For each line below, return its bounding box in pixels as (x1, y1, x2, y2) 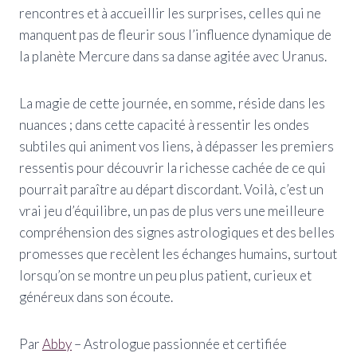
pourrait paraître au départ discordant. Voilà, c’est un (19, 180, 324, 198)
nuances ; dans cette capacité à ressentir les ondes (19, 116, 309, 133)
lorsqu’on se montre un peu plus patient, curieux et (19, 266, 312, 284)
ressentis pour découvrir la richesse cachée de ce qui (19, 159, 326, 176)
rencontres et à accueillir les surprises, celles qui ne (19, 4, 321, 22)
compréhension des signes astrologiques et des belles (19, 223, 335, 241)
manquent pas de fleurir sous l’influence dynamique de (19, 25, 331, 43)
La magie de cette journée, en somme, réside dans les (19, 94, 325, 112)
